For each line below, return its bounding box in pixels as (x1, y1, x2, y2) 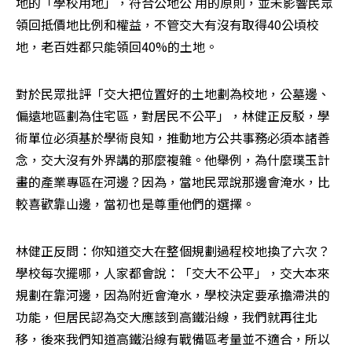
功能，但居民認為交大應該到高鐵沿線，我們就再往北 (16, 307, 317, 327)
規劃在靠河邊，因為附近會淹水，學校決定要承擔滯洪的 (16, 285, 330, 305)
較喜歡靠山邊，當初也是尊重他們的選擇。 (16, 194, 255, 214)
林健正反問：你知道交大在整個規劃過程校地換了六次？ (16, 241, 330, 261)
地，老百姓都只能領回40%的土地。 (16, 37, 218, 57)
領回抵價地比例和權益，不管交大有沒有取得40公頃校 (16, 15, 319, 35)
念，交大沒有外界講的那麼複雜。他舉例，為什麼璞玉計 (16, 150, 330, 170)
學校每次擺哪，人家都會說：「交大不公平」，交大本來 (16, 263, 330, 283)
